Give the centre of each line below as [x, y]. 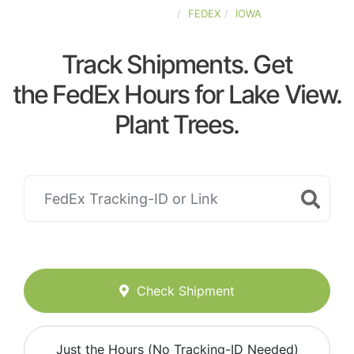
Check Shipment [186, 291]
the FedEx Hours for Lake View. [177, 94]
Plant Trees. [177, 124]
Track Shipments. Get [177, 64]
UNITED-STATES [133, 13]
